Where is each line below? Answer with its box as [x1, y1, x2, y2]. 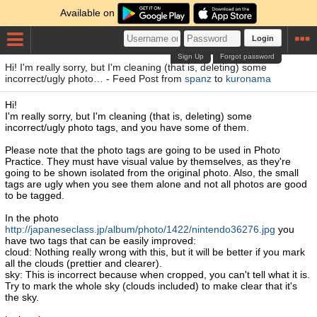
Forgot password [220, 52, 275, 60]
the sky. [5, 292, 39, 303]
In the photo [5, 212, 59, 224]
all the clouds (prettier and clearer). [5, 258, 162, 269]
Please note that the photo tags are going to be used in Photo [5, 144, 280, 156]
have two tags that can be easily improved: [5, 235, 196, 246]
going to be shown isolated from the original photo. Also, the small [5, 167, 299, 178]
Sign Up [178, 52, 204, 60]
